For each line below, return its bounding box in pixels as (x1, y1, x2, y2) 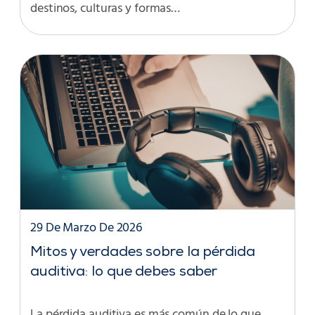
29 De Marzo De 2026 (30, 217, 143, 238)
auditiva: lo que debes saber (30, 265, 218, 280)
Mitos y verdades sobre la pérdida (30, 245, 255, 260)
